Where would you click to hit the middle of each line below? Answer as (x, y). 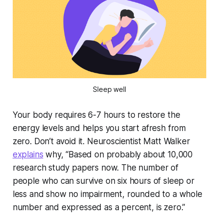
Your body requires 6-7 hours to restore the (96, 115)
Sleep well (109, 89)
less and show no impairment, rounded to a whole (107, 194)
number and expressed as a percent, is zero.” (99, 208)
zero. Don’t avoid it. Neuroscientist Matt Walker (101, 142)
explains (28, 155)
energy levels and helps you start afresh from (99, 128)
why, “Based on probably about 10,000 (118, 155)
